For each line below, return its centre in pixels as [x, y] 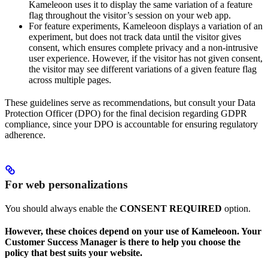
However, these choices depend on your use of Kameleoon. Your [133, 232]
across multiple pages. [70, 80]
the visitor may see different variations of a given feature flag [143, 69]
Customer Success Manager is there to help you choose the [123, 242]
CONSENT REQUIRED [171, 209]
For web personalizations [66, 185]
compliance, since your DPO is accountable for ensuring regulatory [131, 124]
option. [236, 209]
